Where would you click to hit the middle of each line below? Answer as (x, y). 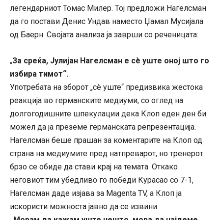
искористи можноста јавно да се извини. (84, 207)
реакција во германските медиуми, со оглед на (96, 101)
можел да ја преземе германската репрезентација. (103, 127)
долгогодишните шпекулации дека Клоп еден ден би (108, 114)
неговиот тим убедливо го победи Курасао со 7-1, (102, 180)
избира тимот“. (39, 74)
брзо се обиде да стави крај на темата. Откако (94, 167)
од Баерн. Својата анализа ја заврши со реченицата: (104, 35)
